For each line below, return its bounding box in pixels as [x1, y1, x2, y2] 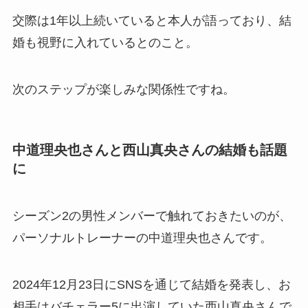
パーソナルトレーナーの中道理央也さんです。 [12, 231, 272, 245]
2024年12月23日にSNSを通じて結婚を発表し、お [12, 278, 291, 292]
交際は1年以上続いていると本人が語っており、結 [12, 14, 291, 28]
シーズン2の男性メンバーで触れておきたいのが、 [12, 209, 291, 223]
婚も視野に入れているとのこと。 [12, 36, 198, 50]
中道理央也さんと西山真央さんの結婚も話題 [12, 142, 287, 158]
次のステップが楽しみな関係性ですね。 [12, 82, 235, 96]
